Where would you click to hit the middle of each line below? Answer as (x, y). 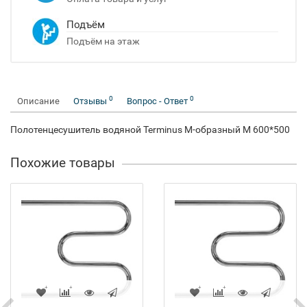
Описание (38, 101)
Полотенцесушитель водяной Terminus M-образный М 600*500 (150, 130)
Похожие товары (63, 163)
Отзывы (91, 101)
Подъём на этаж (103, 41)
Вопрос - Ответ (158, 101)
